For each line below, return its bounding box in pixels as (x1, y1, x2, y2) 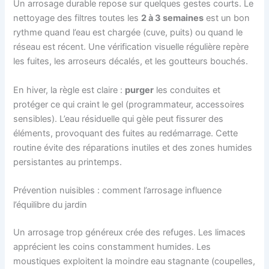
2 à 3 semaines (141, 13, 204, 24)
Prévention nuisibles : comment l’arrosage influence (13, 184, 222, 196)
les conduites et (154, 84, 221, 95)
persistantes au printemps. (13, 156, 122, 168)
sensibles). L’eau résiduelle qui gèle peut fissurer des (13, 113, 224, 124)
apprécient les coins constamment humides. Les (13, 241, 211, 252)
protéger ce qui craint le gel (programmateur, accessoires (13, 98, 245, 110)
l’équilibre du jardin (13, 199, 88, 210)
